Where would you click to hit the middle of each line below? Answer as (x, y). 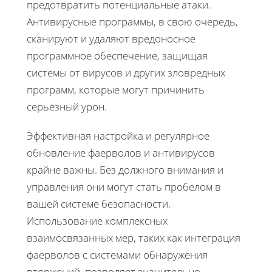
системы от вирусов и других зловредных (126, 73)
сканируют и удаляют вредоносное (111, 39)
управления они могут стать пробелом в (124, 187)
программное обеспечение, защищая (117, 56)
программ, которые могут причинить (116, 90)
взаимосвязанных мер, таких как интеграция (134, 238)
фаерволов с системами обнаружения (117, 255)
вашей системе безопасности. (99, 204)
